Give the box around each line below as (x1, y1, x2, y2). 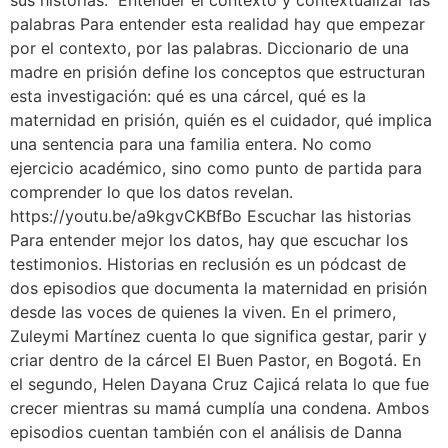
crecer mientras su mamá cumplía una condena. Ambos (10, 397, 429, 418)
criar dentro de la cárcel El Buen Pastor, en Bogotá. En (10, 349, 421, 370)
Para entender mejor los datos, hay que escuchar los (10, 229, 408, 250)
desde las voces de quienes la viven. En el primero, (10, 301, 396, 322)
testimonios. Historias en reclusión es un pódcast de (10, 253, 406, 274)
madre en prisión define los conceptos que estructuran (10, 61, 425, 82)
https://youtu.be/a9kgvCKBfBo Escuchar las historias (10, 205, 411, 226)
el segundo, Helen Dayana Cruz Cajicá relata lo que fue (10, 373, 429, 394)
